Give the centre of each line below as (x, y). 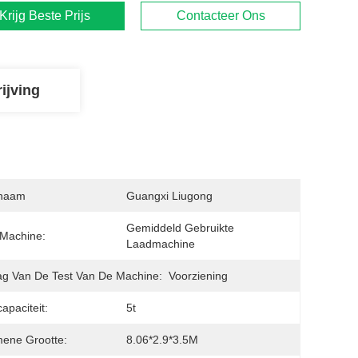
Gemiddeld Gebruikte (180, 228)
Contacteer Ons (221, 16)
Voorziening (198, 276)
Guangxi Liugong (169, 196)
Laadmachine (161, 244)
